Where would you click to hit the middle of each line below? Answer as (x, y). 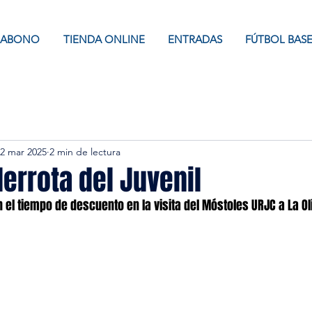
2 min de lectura (85, 151)
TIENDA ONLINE (104, 39)
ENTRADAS (195, 39)
